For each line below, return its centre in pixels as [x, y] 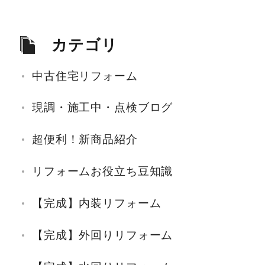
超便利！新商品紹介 [85, 140]
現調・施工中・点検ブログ [102, 108]
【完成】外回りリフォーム [102, 235]
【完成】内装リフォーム [96, 203]
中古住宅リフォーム [85, 76]
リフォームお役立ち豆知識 [102, 172]
